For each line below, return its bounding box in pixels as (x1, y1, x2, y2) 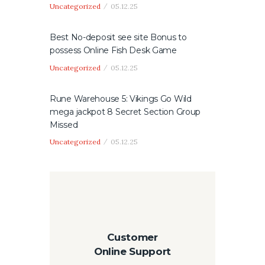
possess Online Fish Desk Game (50, 45, 177, 56)
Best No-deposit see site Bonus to (50, 32, 187, 43)
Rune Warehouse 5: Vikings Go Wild (50, 93, 192, 104)
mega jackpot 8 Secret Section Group (50, 106, 201, 117)
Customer (107, 231, 158, 243)
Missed (50, 119, 78, 130)
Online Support (93, 245, 172, 257)
